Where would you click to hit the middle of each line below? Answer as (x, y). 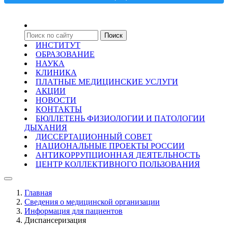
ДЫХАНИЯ (46, 127)
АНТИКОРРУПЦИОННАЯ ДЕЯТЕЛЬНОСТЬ (118, 155)
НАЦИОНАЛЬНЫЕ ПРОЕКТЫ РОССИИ (110, 146)
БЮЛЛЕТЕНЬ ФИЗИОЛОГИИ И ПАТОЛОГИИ (120, 118)
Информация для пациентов (74, 211)
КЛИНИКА (56, 73)
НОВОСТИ (56, 100)
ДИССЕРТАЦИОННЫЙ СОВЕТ (94, 137)
